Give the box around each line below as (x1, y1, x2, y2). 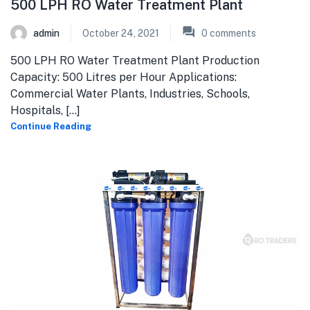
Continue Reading (10, 120, 91, 131)
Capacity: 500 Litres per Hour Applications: (10, 70, 237, 84)
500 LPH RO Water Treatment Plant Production (10, 53, 259, 67)
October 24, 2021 (82, 27, 159, 39)
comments (208, 27, 256, 39)
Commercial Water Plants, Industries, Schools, (10, 86, 250, 100)
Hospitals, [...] (10, 103, 80, 117)
